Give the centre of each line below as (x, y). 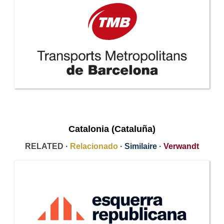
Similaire (141, 146)
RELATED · (47, 146)
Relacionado (94, 146)
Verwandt (181, 146)
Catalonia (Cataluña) (112, 129)
